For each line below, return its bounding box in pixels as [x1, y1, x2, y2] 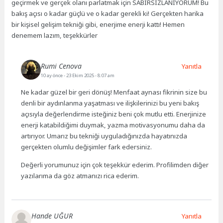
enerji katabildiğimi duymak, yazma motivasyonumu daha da [21, 120, 206, 129]
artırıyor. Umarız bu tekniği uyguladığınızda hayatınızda [21, 131, 188, 140]
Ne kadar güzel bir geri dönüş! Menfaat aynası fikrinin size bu [21, 87, 208, 97]
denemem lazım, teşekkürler [11, 31, 98, 40]
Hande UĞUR [31, 211, 73, 221]
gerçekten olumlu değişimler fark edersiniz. [21, 142, 152, 151]
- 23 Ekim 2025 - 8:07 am [64, 72, 115, 79]
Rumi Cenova [41, 61, 82, 71]
